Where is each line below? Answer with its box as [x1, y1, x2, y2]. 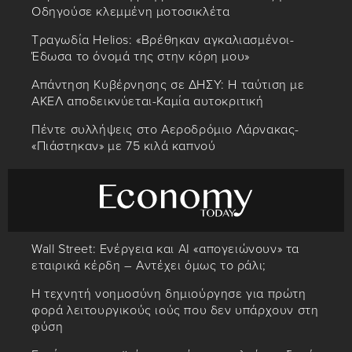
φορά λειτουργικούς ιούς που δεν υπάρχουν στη [31, 302, 319, 319]
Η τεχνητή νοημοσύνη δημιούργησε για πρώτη [31, 286, 306, 302]
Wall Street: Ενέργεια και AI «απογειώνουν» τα [31, 241, 299, 258]
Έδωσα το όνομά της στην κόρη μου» [31, 49, 250, 65]
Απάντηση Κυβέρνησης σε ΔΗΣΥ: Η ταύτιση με [31, 77, 305, 93]
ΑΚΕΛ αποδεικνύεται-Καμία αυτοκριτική [31, 93, 264, 110]
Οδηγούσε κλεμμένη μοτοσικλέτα [31, 4, 230, 20]
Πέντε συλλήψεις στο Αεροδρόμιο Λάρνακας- [31, 122, 300, 138]
